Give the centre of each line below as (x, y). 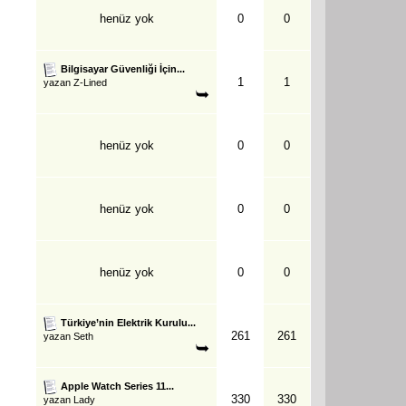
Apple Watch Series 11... (117, 386)
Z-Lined (90, 82)
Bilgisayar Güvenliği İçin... (123, 68)
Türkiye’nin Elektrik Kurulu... (128, 322)
